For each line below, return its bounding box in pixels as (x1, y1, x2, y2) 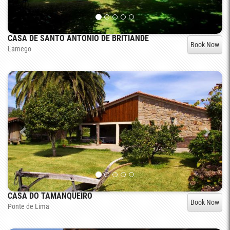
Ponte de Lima (8, 202, 49, 211)
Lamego (8, 45, 31, 53)
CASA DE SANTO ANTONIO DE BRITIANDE (8, 33, 149, 44)
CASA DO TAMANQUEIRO (8, 191, 92, 201)
